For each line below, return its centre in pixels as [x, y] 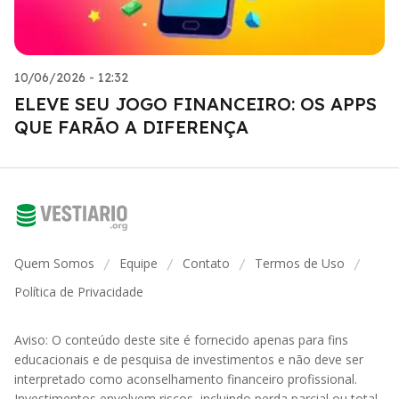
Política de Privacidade [79, 291]
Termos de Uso [300, 263]
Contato [206, 263]
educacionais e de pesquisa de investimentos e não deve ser [189, 359]
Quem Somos [54, 263]
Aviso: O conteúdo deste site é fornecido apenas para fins [181, 339]
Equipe [138, 263]
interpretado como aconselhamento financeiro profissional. [186, 379]
